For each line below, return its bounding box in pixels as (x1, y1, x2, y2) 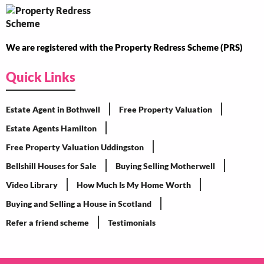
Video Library (6, 180, 58, 190)
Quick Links (6, 69, 75, 85)
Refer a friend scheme (6, 217, 89, 227)
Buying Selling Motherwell (115, 161, 215, 171)
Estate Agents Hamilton (6, 123, 97, 133)
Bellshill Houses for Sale (6, 161, 97, 171)
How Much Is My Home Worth (77, 180, 191, 190)
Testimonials (108, 217, 156, 227)
